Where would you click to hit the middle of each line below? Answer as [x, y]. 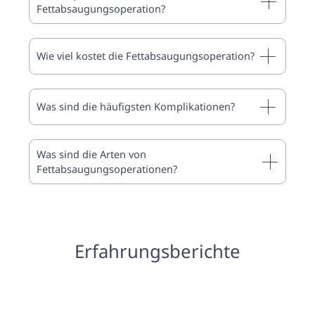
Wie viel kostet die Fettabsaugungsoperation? [146, 56]
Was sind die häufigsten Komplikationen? [136, 107]
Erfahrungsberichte [157, 251]
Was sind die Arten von [92, 154]
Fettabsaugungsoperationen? [107, 168]
